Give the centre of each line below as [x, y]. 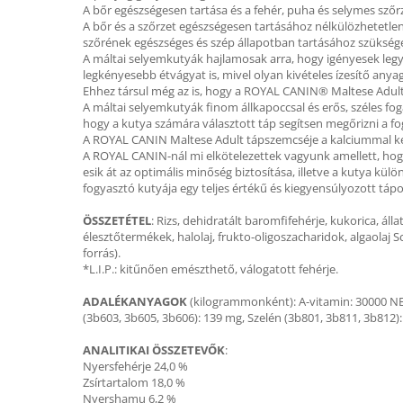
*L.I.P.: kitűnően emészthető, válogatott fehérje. [210, 269]
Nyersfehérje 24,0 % [135, 366]
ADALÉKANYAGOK [135, 301]
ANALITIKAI [116, 350]
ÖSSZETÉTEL [117, 220]
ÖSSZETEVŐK [188, 350]
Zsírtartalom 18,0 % [134, 382]
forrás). [102, 253]
